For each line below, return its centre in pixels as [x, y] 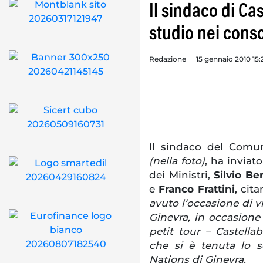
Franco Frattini [197, 189]
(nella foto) [177, 161]
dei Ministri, [182, 175]
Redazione [168, 59]
